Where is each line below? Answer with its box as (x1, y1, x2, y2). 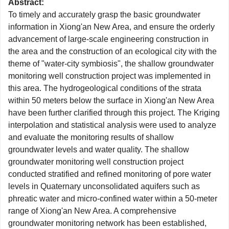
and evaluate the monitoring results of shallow (8, 133, 174, 142)
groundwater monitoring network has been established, (8, 219, 207, 227)
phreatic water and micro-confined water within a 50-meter (8, 194, 217, 203)
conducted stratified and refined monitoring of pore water (8, 170, 211, 178)
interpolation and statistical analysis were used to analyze (8, 121, 216, 129)
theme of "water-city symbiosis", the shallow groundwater (8, 59, 214, 68)
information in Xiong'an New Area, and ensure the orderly (8, 22, 215, 31)
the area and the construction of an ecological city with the (8, 47, 217, 56)
